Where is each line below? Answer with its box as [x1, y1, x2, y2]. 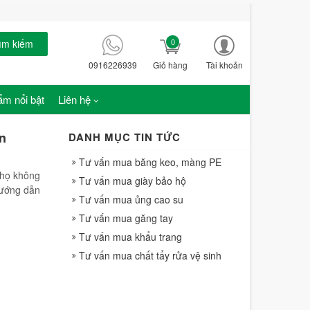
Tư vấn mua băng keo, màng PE [78, 148, 221, 162]
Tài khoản [206, 52, 243, 64]
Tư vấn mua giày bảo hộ [78, 167, 186, 181]
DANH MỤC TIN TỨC [68, 122, 181, 138]
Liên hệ [57, 85, 91, 100]
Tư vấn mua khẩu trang [78, 223, 182, 237]
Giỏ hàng [153, 52, 188, 64]
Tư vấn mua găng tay [78, 204, 173, 218]
